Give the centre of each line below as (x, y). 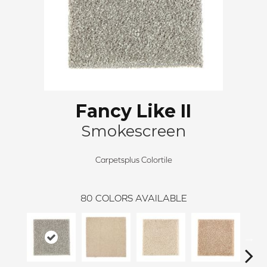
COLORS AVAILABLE (141, 198)
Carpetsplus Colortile (133, 159)
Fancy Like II (133, 111)
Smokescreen (133, 131)
